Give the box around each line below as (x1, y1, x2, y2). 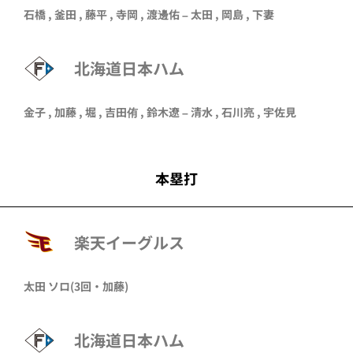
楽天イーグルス (74, 230, 184, 254)
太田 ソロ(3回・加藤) (24, 278, 128, 294)
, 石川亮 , (213, 104, 263, 120)
